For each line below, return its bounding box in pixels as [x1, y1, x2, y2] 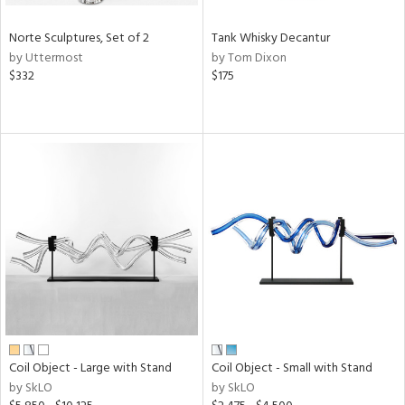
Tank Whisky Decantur [211, 28, 330, 49]
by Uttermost [9, 48, 83, 69]
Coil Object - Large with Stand [9, 357, 172, 379]
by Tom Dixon [211, 48, 287, 69]
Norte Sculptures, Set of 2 [9, 28, 149, 49]
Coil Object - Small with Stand [211, 357, 372, 379]
